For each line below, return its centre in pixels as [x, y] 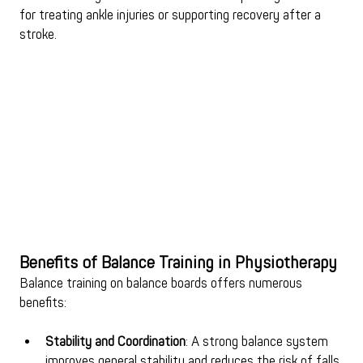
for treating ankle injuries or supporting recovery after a [171, 16]
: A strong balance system [258, 342]
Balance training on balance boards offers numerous [162, 283]
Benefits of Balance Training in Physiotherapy [178, 263]
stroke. [38, 35]
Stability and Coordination [115, 342]
